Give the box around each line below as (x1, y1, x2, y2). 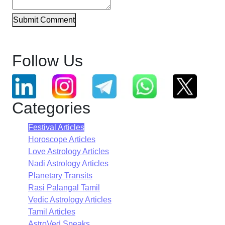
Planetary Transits (28, 171, 92, 180)
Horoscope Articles (28, 135, 95, 144)
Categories (12, 98, 90, 117)
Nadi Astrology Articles (28, 159, 108, 168)
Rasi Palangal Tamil (28, 183, 100, 192)
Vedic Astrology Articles (28, 195, 111, 204)
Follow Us (12, 51, 83, 70)
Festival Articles (28, 123, 84, 132)
